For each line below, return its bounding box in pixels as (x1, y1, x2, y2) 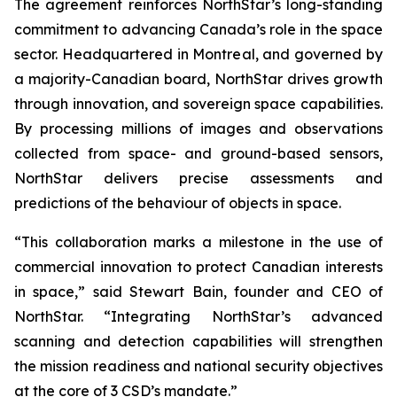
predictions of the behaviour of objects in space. (14, 194, 341, 212)
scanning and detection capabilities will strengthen (14, 332, 383, 350)
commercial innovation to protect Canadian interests (14, 258, 383, 276)
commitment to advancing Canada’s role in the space (14, 20, 383, 38)
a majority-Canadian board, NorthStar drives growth (14, 70, 383, 88)
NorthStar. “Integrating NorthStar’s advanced (14, 307, 383, 325)
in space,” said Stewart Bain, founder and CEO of (14, 283, 383, 300)
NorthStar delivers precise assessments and (14, 169, 383, 187)
